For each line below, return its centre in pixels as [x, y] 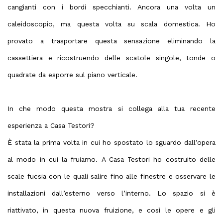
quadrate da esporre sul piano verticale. [72, 75]
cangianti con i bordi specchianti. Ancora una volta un [111, 7]
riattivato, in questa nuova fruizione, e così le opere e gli [111, 210]
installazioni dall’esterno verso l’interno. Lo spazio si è [111, 193]
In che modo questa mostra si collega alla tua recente [111, 109]
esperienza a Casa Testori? [51, 125]
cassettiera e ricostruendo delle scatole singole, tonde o [111, 58]
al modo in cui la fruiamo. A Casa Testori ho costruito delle [111, 159]
